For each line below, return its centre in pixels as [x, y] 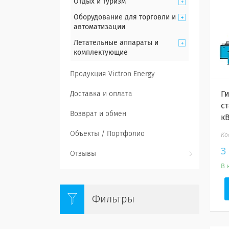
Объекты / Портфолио [107, 134]
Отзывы [83, 154]
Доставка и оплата [101, 94]
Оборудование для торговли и [125, 17]
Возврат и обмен [98, 114]
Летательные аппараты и [116, 43]
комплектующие [101, 53]
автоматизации [99, 27]
